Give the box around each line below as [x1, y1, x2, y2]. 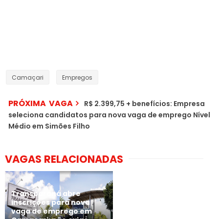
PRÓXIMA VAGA [8, 97, 73, 109]
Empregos [62, 73, 92, 82]
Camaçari [12, 73, 44, 82]
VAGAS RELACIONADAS [5, 152, 123, 166]
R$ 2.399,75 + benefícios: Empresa [84, 98, 205, 109]
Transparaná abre [11, 189, 81, 199]
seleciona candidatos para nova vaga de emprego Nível [8, 109, 210, 120]
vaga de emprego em [11, 206, 92, 217]
